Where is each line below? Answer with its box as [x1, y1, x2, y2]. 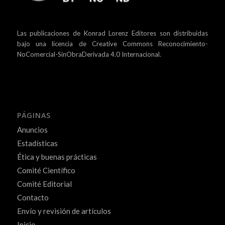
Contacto [17, 193, 49, 202]
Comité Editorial [17, 179, 72, 189]
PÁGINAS [17, 110, 51, 121]
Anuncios [17, 125, 48, 135]
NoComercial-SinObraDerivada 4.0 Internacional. [17, 50, 161, 58]
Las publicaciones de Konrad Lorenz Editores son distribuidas [17, 29, 208, 37]
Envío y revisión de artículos [17, 206, 111, 216]
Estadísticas [17, 139, 58, 148]
